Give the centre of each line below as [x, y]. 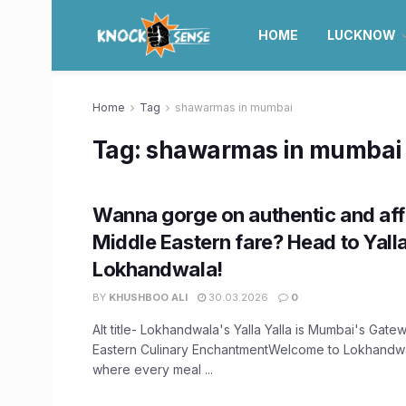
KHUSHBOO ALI [148, 297]
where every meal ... [153, 369]
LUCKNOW [361, 35]
